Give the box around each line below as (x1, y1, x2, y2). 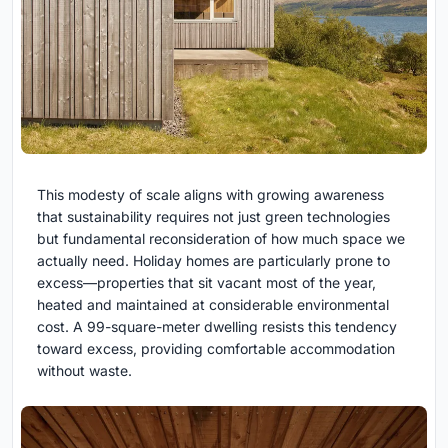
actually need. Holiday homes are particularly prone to (37, 251, 390, 269)
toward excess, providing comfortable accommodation (37, 339, 395, 357)
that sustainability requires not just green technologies (37, 207, 390, 225)
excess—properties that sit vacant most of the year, (37, 273, 376, 291)
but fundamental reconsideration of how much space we (37, 229, 405, 247)
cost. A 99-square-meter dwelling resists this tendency (37, 317, 397, 335)
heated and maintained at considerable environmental (37, 295, 389, 313)
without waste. (37, 361, 132, 379)
